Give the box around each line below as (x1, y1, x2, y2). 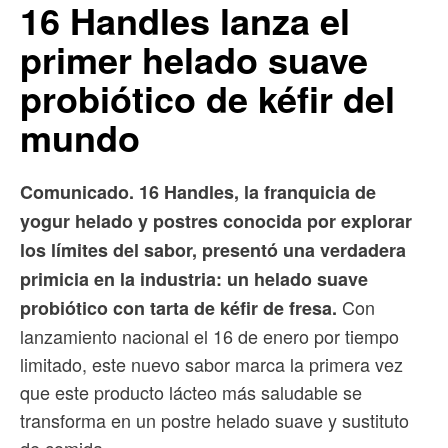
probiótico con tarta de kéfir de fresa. (20, 294, 337, 321)
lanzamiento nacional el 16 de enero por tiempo (20, 322, 399, 349)
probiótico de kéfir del (20, 71, 395, 124)
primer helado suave (20, 32, 368, 85)
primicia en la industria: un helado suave (20, 265, 368, 292)
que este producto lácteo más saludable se (20, 378, 362, 405)
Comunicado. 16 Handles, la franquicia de (20, 178, 376, 205)
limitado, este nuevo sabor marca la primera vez (20, 350, 403, 377)
